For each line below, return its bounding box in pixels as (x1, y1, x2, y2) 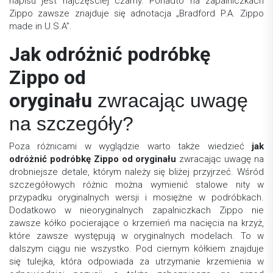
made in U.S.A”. (9, 21, 72, 32)
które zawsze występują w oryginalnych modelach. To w (9, 230, 264, 242)
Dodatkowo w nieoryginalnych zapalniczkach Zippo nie (9, 205, 264, 216)
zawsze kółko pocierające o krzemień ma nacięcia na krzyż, (9, 218, 264, 229)
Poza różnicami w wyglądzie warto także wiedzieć (9, 141, 252, 152)
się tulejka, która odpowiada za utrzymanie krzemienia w (9, 256, 264, 268)
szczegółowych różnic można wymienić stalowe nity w (9, 179, 264, 191)
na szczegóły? (9, 113, 133, 135)
